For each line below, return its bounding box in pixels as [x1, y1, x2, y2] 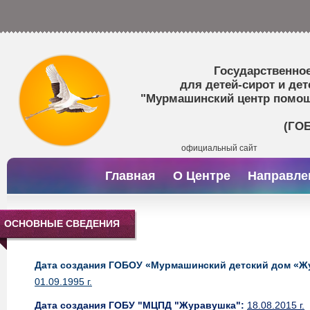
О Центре [173, 169, 230, 183]
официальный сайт [181, 143, 257, 153]
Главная [105, 169, 156, 183]
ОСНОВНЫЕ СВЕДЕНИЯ [4, 218, 120, 229]
